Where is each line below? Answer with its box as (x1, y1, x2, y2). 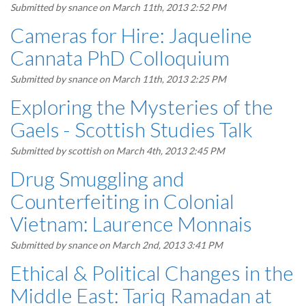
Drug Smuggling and (10, 166, 184, 191)
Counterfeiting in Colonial (10, 189, 234, 213)
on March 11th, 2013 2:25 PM (97, 73, 226, 85)
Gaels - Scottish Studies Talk (10, 117, 253, 141)
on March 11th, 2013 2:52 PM (97, 1, 226, 13)
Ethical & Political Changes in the (10, 260, 294, 285)
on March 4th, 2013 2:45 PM (101, 145, 225, 156)
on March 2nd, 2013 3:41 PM (97, 239, 223, 251)
